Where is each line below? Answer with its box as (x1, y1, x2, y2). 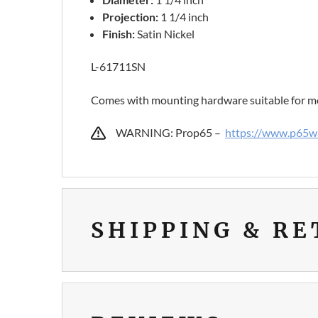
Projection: (102, 10, 161, 24)
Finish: (102, 27, 138, 41)
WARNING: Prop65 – (116, 126, 225, 140)
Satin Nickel (137, 27, 195, 41)
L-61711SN (91, 60, 146, 74)
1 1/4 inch (160, 10, 209, 24)
